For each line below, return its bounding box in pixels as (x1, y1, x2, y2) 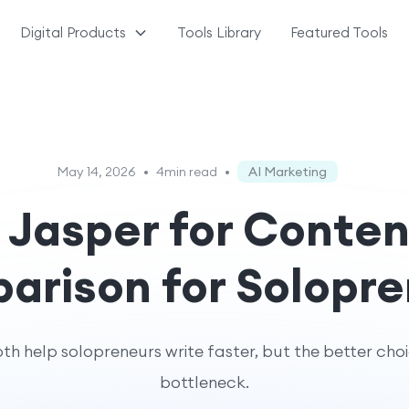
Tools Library (177, 23, 262, 41)
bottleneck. (160, 372, 249, 393)
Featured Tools (290, 23, 389, 41)
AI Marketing (247, 163, 327, 180)
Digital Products (20, 23, 127, 41)
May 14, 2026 (57, 163, 136, 180)
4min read (155, 163, 217, 180)
